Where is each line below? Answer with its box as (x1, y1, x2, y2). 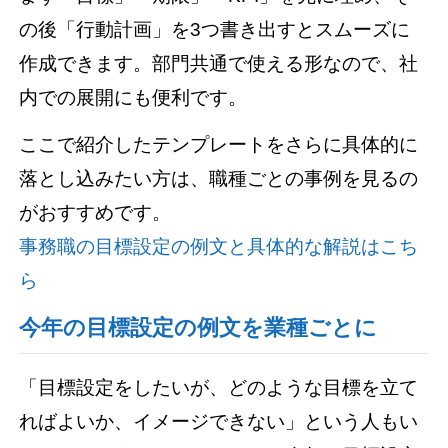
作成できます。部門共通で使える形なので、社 (19, 52, 419, 74)
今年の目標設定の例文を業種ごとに (19, 316, 378, 340)
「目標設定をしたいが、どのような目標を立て (19, 376, 419, 398)
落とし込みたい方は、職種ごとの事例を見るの (19, 167, 419, 189)
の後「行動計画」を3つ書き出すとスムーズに (19, 18, 411, 40)
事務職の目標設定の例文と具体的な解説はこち (19, 235, 419, 257)
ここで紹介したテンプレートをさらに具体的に (19, 133, 419, 155)
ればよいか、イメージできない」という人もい (19, 410, 419, 432)
